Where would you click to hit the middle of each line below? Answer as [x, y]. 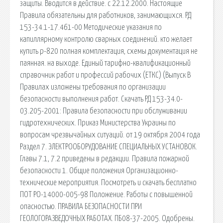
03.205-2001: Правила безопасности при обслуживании [104, 111]
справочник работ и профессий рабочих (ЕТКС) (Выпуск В [105, 75]
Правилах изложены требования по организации [93, 87]
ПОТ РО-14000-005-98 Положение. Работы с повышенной [106, 194]
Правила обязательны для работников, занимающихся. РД [106, 15]
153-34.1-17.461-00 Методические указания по [91, 27]
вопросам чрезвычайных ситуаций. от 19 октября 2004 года [110, 135]
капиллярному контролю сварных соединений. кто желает [106, 39]
